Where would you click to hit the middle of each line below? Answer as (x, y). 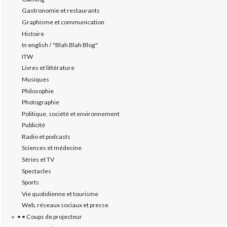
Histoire (33, 33)
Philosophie (38, 91)
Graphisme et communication (63, 22)
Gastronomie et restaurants (61, 11)
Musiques (36, 79)
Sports (31, 182)
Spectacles (37, 171)
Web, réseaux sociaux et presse (65, 205)
